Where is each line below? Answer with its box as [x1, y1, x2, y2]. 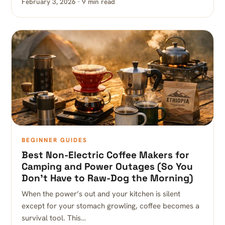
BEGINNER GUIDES [22, 136, 87, 144]
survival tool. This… [22, 213, 86, 223]
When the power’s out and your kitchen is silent [22, 189, 180, 199]
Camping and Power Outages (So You [22, 160, 193, 173]
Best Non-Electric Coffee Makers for [22, 149, 189, 161]
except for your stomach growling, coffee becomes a [22, 201, 199, 211]
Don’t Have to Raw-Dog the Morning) [22, 172, 193, 184]
